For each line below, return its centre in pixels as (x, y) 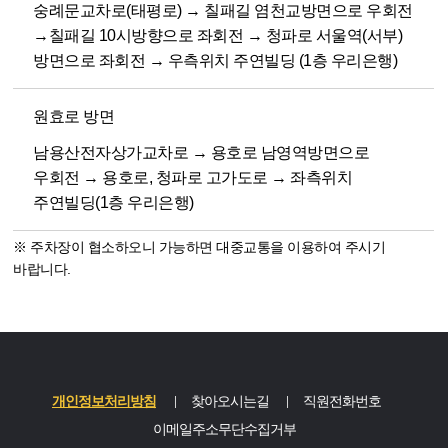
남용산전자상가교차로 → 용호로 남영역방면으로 (201, 153)
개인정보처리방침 (104, 401)
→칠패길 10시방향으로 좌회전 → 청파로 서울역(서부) (218, 36)
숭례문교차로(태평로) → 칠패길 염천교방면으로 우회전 (223, 11)
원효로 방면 (74, 116)
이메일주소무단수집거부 (224, 429)
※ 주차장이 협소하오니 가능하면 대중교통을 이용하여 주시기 (199, 246)
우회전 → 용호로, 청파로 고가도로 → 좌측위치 (193, 178)
